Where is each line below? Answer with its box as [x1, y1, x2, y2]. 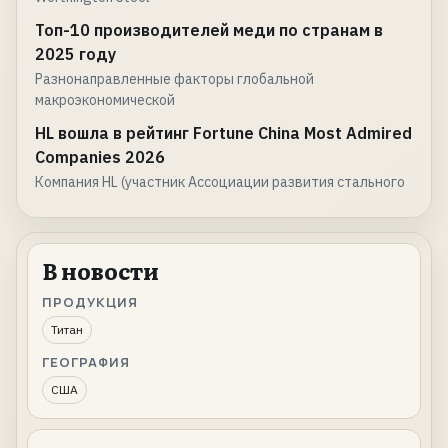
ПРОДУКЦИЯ [42, 293, 139, 312]
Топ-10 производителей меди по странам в [35, 20, 383, 41]
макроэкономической [35, 91, 175, 110]
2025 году [35, 44, 116, 65]
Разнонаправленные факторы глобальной [35, 70, 314, 89]
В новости [42, 254, 159, 288]
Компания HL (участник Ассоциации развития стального [35, 173, 405, 192]
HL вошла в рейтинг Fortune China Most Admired [35, 123, 412, 144]
